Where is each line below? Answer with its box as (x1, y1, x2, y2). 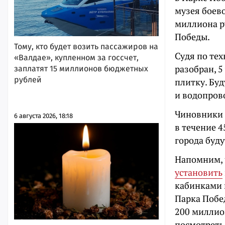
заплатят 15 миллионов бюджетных (14, 63, 148, 73)
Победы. (175, 31, 210, 43)
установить (175, 166, 222, 178)
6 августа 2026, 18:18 (14, 111, 73, 120)
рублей (14, 74, 42, 84)
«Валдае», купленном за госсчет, (14, 52, 139, 62)
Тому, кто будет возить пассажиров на (14, 41, 158, 51)
